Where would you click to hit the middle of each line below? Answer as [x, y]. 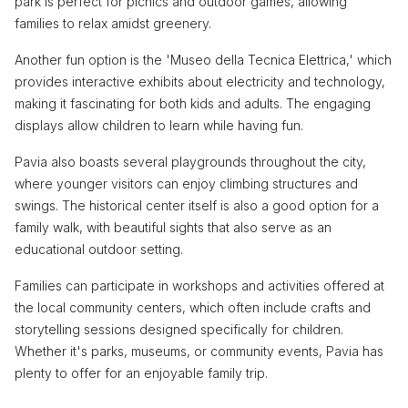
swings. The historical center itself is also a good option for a [197, 205]
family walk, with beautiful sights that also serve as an [173, 227]
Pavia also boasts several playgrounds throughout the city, [190, 161]
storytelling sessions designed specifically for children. [179, 329]
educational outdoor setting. [99, 249]
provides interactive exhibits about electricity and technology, [200, 81]
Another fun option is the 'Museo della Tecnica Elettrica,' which [203, 59]
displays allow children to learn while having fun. [159, 125]
